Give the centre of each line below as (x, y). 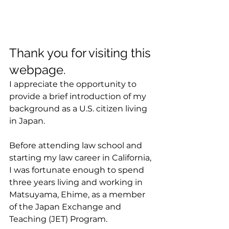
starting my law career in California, (81, 158)
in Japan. (27, 121)
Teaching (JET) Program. (58, 219)
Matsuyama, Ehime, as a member (78, 194)
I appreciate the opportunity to (74, 84)
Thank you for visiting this (82, 53)
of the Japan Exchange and (66, 207)
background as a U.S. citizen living (79, 109)
